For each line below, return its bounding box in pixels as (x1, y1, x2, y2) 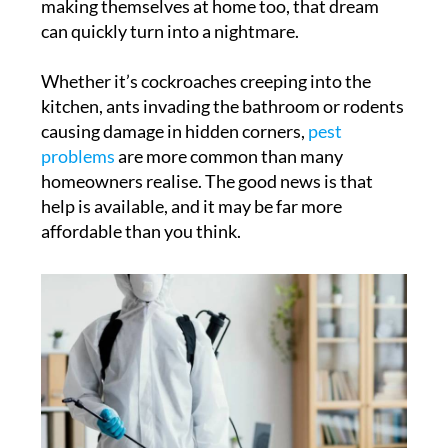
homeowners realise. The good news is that (40, 170, 373, 193)
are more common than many (114, 145, 343, 168)
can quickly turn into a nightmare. (40, 20, 299, 43)
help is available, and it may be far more (40, 195, 342, 218)
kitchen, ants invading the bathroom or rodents (40, 95, 404, 118)
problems (40, 145, 115, 168)
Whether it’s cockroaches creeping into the (40, 70, 371, 93)
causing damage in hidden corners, (40, 120, 308, 143)
